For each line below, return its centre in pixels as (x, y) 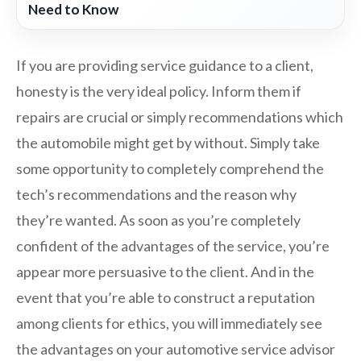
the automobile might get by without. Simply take (168, 143)
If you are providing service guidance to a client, (165, 66)
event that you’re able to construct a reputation (166, 298)
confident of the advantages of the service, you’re (173, 246)
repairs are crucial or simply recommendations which (180, 117)
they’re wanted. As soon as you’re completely (158, 220)
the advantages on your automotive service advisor (176, 349)
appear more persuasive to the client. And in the (165, 272)
